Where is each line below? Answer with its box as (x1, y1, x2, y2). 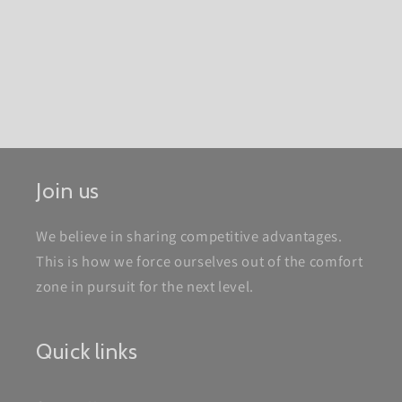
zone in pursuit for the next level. (36, 276, 255, 297)
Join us (36, 178, 100, 205)
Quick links (36, 338, 138, 365)
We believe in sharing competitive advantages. (36, 226, 343, 247)
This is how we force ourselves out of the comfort (36, 251, 363, 272)
